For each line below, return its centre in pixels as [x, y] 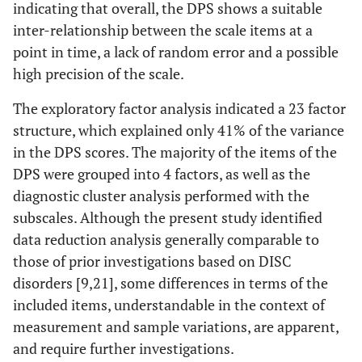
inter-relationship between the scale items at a [163, 30]
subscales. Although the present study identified [168, 218]
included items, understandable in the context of [169, 305]
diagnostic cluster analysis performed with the [161, 196]
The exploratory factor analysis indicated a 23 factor [179, 109]
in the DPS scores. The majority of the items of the [175, 152]
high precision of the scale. [99, 74]
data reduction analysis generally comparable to [166, 240]
